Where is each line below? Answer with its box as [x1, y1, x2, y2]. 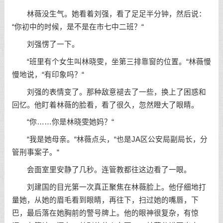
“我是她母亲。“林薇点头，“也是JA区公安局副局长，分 [11, 135, 208, 144]
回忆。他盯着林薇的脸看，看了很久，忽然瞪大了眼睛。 [11, 101, 199, 109]
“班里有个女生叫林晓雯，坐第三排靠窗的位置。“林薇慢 [11, 57, 211, 66]
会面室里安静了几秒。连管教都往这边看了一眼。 [11, 165, 191, 174]
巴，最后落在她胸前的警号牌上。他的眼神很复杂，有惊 [11, 209, 199, 217]
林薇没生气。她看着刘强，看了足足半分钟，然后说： [11, 10, 206, 18]
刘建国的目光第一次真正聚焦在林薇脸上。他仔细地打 [11, 183, 206, 191]
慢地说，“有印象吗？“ [11, 70, 84, 79]
